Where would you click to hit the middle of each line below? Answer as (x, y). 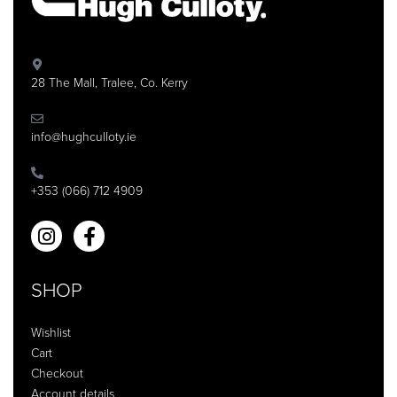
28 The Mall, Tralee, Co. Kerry (109, 83)
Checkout (57, 373)
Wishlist (51, 332)
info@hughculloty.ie (84, 137)
